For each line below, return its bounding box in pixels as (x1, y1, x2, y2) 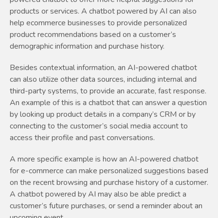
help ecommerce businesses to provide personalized (10, 18, 187, 29)
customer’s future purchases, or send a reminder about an (10, 200, 202, 212)
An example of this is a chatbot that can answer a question (10, 97, 207, 109)
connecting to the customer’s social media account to (10, 121, 188, 132)
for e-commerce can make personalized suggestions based (10, 165, 208, 177)
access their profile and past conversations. (10, 132, 155, 144)
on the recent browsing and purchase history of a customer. (10, 177, 208, 188)
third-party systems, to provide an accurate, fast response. (10, 86, 206, 97)
